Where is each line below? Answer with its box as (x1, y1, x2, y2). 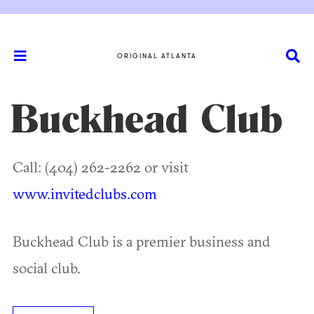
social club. (13, 259, 81, 277)
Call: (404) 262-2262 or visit (13, 158, 189, 176)
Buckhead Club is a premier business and (13, 232, 271, 250)
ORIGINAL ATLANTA (117, 51, 197, 60)
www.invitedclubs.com (13, 184, 157, 203)
